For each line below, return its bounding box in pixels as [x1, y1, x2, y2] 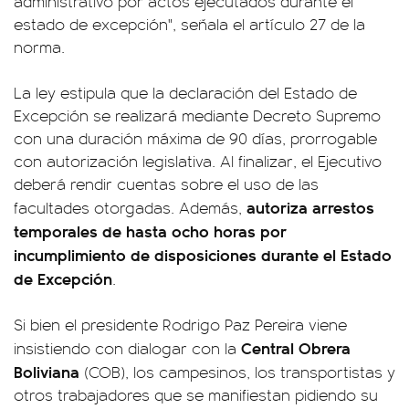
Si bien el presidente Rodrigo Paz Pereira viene [14, 313, 347, 335]
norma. [14, 36, 65, 58]
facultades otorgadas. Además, [14, 196, 246, 218]
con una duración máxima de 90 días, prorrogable [14, 127, 377, 149]
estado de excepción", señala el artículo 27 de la [14, 13, 365, 35]
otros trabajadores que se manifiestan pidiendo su [14, 383, 378, 405]
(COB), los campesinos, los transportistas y [79, 361, 395, 383]
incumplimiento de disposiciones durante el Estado [14, 243, 392, 266]
